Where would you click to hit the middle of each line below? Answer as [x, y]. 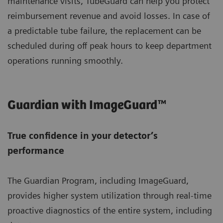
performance [36, 151]
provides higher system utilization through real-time [110, 196]
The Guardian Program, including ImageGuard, [98, 181]
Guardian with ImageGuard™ [87, 106]
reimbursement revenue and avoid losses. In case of [109, 16]
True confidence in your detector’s [83, 136]
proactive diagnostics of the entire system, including [110, 211]
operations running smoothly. [65, 61]
